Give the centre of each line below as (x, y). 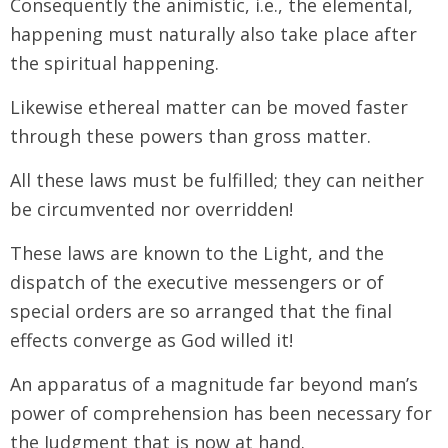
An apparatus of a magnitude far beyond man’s (214, 383)
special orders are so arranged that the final (201, 310)
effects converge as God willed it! (151, 339)
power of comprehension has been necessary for (221, 412)
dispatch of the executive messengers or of (197, 281)
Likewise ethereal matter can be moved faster (209, 106)
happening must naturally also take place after (213, 33)
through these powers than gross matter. (190, 135)
